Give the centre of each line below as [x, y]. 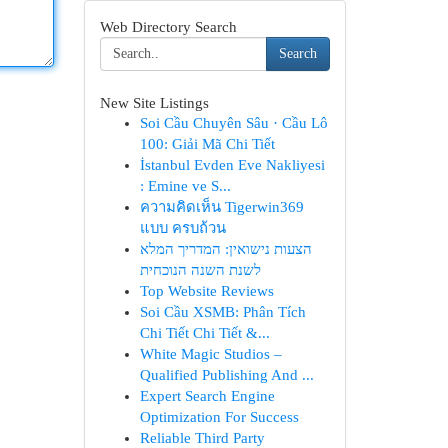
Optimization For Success [219, 417]
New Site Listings [154, 102]
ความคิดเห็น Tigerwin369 [221, 207]
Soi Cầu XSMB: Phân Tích [222, 312]
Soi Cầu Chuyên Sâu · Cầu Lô [233, 123]
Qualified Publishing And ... [226, 375]
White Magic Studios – [210, 354]
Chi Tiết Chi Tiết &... [204, 333]
